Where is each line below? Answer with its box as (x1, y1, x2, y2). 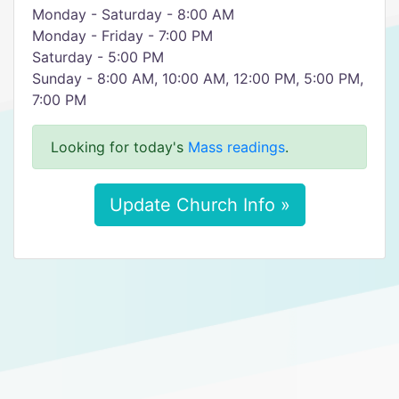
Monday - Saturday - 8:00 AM (32, 5, 234, 23)
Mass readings (188, 138, 285, 156)
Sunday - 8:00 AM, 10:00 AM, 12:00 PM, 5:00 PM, (32, 69, 363, 87)
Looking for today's (51, 138, 188, 156)
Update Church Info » (109, 194, 290, 216)
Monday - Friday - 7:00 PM (32, 27, 213, 45)
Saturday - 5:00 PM (32, 48, 164, 66)
